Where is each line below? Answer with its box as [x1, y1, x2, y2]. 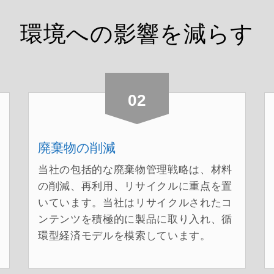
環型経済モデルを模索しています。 [37, 229, 211, 242]
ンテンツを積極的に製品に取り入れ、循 [37, 213, 232, 225]
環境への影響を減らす [20, 21, 254, 46]
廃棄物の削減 [37, 140, 116, 155]
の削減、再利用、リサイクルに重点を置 [37, 180, 232, 192]
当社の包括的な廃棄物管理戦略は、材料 [37, 163, 232, 176]
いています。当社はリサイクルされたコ [37, 196, 232, 209]
